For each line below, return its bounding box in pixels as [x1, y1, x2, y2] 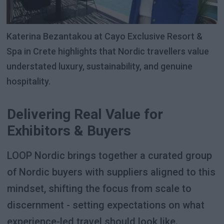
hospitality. [6, 76, 51, 87]
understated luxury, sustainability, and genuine [6, 61, 193, 72]
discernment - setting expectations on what [6, 198, 204, 211]
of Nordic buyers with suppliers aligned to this [6, 165, 215, 178]
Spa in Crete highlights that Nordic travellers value [6, 46, 209, 57]
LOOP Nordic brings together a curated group [6, 149, 212, 161]
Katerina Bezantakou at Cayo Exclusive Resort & [6, 31, 203, 42]
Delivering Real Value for [6, 105, 163, 122]
